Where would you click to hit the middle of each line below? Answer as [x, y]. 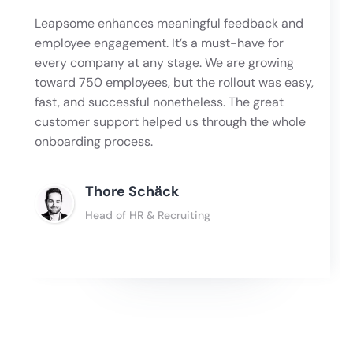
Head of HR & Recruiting [148, 216]
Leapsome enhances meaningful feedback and [169, 24]
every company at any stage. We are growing [165, 63]
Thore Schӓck [132, 192]
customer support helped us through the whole [171, 122]
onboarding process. [94, 142]
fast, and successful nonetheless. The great [160, 102]
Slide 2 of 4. [52, 334]
